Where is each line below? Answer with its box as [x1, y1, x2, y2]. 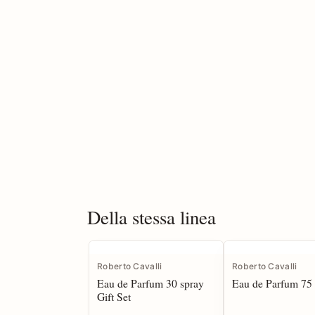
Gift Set [97, 289, 131, 304]
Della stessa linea [87, 205, 216, 231]
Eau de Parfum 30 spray [97, 276, 204, 291]
